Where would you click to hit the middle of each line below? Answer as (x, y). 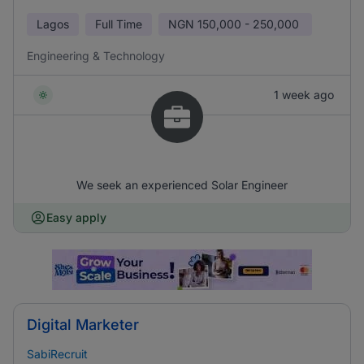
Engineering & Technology (96, 56)
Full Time (119, 24)
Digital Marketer (83, 325)
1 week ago (304, 95)
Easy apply (76, 217)
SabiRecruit (57, 354)
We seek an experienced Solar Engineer (182, 185)
